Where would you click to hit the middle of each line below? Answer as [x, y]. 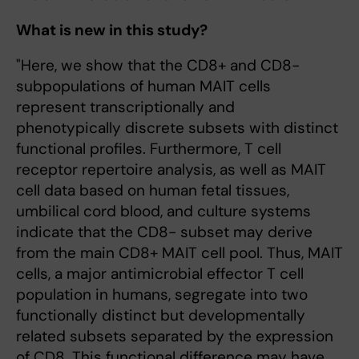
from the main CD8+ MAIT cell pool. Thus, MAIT [179, 253]
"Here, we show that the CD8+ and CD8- [158, 66]
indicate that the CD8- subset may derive [164, 232]
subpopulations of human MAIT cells [143, 87]
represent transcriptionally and [125, 107]
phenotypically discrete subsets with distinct [177, 128]
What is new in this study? [112, 30]
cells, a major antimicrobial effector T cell [160, 274]
